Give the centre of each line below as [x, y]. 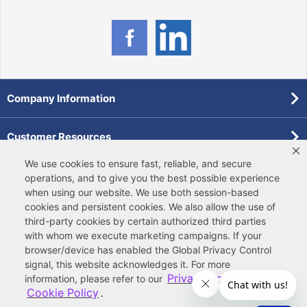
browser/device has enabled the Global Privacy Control [148, 250]
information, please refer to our [94, 279]
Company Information [61, 98]
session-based [226, 192]
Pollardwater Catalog [60, 213]
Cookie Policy [63, 293]
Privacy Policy [204, 278]
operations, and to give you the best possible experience [152, 178]
